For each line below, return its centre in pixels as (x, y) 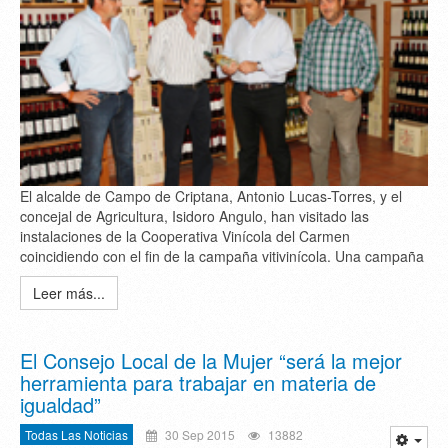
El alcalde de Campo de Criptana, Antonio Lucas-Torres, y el (211, 196)
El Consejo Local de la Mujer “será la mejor (211, 361)
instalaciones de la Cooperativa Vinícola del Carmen (185, 236)
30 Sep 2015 (198, 435)
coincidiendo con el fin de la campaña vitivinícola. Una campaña (222, 256)
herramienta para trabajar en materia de (198, 383)
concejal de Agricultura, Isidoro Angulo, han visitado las (194, 216)
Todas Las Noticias (76, 435)
